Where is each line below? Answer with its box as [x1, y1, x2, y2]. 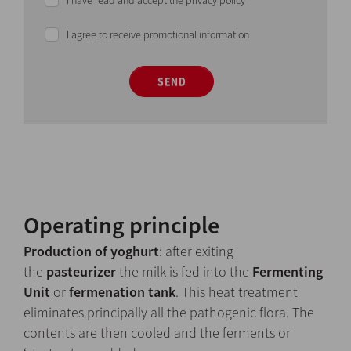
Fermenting [252, 262, 323, 281]
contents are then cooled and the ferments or [24, 324, 291, 342]
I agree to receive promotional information [67, 27, 249, 42]
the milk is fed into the [116, 262, 252, 281]
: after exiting [159, 242, 233, 261]
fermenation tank [66, 283, 175, 302]
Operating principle [24, 210, 219, 241]
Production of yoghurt [24, 242, 159, 261]
